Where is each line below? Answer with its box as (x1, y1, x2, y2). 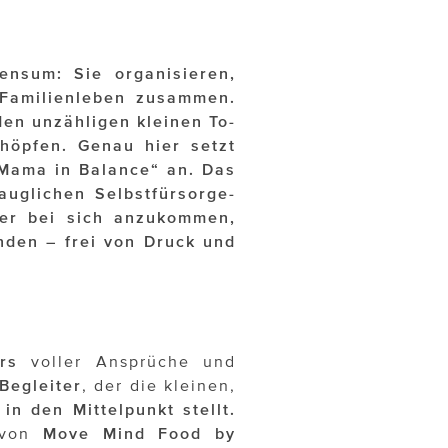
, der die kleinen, (82, 376, 236, 395)
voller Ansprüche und (17, 352, 237, 371)
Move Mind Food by (43, 424, 237, 443)
